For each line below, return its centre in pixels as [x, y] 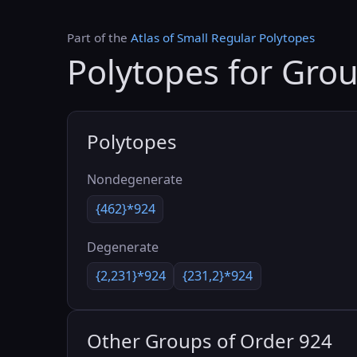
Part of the [99, 37]
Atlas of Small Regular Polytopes [223, 37]
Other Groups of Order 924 [210, 341]
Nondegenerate [135, 180]
